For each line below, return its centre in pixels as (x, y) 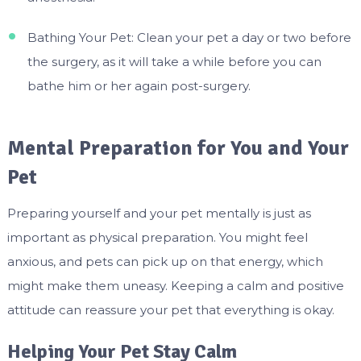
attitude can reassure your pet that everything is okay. (170, 309)
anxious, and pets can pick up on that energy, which (165, 261)
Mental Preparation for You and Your (178, 148)
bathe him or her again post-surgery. (139, 86)
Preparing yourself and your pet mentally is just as (159, 213)
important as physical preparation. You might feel (157, 237)
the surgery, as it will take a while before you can (174, 62)
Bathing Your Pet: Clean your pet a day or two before (189, 38)
